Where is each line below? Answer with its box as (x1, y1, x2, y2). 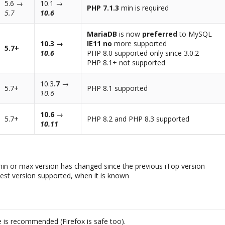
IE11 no (87, 39, 113, 49)
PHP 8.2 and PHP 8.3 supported (87, 114, 190, 124)
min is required (119, 3, 169, 13)
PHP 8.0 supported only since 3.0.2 (87, 48, 199, 58)
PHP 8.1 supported (87, 83, 148, 93)
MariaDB (87, 29, 118, 39)
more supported (112, 39, 167, 49)
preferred (142, 29, 178, 39)
